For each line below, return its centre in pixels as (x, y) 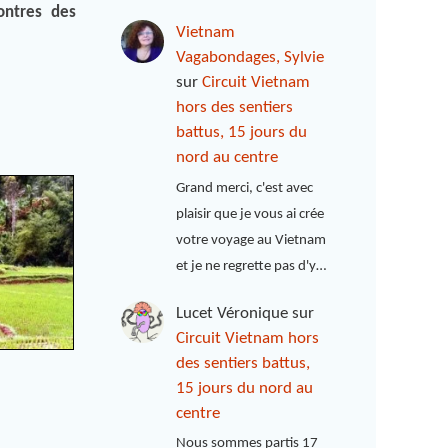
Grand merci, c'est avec (245, 188)
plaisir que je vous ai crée (250, 214)
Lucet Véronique (232, 313)
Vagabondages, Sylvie (250, 58)
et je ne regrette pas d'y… (251, 266)
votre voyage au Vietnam (251, 240)
